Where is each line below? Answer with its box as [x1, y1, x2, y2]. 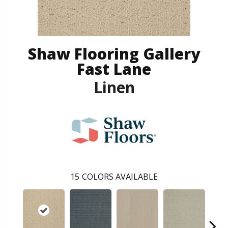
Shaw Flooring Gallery [28, 43, 200, 64]
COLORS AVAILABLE [82, 170, 158, 182]
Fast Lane [77, 58, 151, 79]
